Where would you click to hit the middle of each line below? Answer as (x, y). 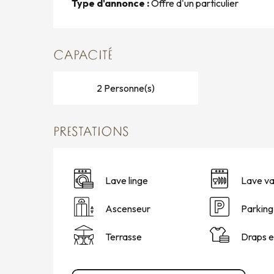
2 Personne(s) (125, 88)
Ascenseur (128, 208)
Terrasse (124, 236)
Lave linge (127, 180)
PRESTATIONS (91, 132)
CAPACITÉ (83, 56)
